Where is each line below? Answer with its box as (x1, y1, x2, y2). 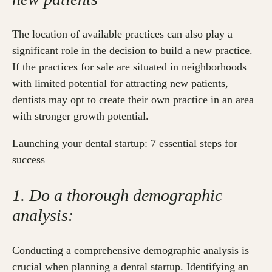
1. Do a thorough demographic (12, 186, 222, 205)
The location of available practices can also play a (12, 28, 233, 41)
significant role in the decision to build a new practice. (12, 44, 253, 57)
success (12, 154, 45, 166)
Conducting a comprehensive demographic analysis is (12, 244, 249, 257)
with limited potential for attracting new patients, (12, 77, 228, 90)
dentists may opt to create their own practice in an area (12, 93, 254, 106)
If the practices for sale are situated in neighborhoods (12, 61, 246, 73)
